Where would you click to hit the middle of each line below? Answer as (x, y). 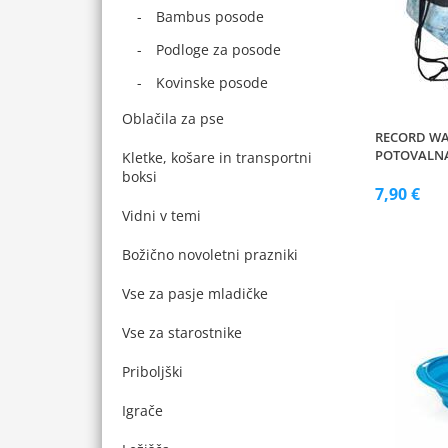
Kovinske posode (212, 82)
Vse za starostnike (182, 332)
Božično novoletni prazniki (210, 254)
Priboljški (152, 371)
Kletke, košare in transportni (217, 157)
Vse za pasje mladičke (195, 293)
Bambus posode (210, 16)
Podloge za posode (218, 49)
